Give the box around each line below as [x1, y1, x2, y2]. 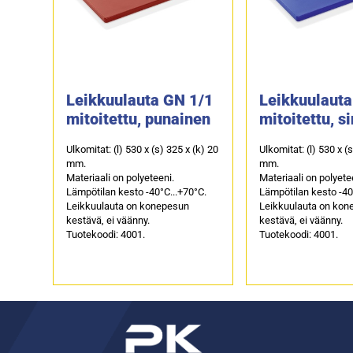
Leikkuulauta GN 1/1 [66, 90, 214, 110]
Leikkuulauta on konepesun [66, 199, 190, 212]
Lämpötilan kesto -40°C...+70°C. [66, 185, 207, 198]
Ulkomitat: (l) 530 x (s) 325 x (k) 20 [66, 143, 219, 155]
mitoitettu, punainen [66, 109, 211, 128]
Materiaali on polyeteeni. [66, 171, 175, 184]
